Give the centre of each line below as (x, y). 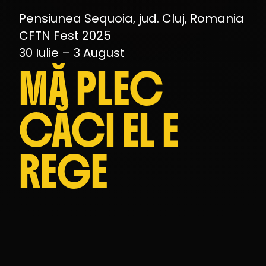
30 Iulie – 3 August (72, 53)
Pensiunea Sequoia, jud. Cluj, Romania (132, 18)
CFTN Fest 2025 (65, 35)
